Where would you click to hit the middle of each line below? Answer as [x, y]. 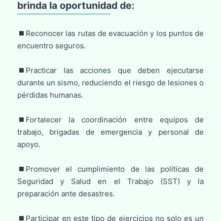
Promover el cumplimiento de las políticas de [115, 169]
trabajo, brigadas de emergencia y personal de [110, 132]
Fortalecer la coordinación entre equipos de [115, 120]
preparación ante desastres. [66, 194]
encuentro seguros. [51, 46]
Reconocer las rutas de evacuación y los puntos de [115, 34]
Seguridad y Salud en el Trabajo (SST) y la [110, 182]
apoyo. [29, 145]
